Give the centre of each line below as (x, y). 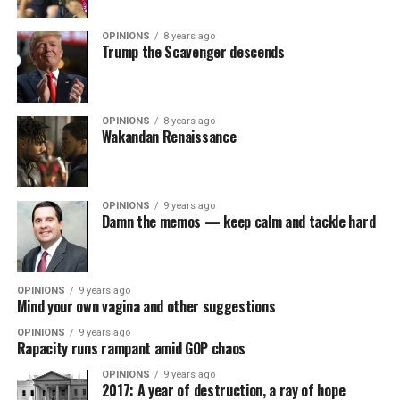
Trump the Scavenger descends (193, 52)
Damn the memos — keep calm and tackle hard (238, 221)
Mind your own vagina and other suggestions (146, 306)
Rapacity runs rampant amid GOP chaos (131, 348)
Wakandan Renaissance (169, 137)
